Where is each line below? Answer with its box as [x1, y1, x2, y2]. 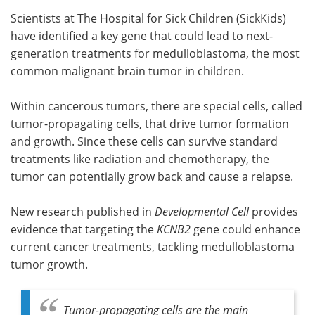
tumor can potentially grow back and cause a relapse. [11, 168, 296, 184]
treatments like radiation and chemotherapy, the [11, 150, 269, 166]
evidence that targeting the [11, 221, 157, 236]
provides [249, 203, 298, 219]
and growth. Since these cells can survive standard [11, 133, 278, 148]
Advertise [210, 20, 262, 34]
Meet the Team [38, 20, 119, 34]
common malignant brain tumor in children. [11, 63, 244, 78]
